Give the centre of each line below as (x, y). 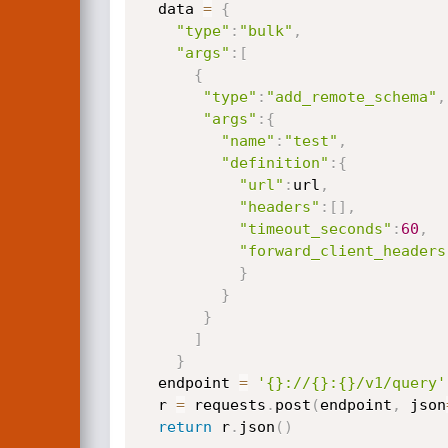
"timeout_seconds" (315, 229)
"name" (247, 141)
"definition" (274, 163)
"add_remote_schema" (351, 97)
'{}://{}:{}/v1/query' (351, 383)
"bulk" (265, 31)
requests (225, 405)
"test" (310, 141)
